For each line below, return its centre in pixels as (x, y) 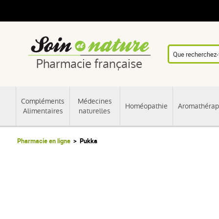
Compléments (43, 101)
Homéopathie (146, 106)
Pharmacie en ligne (44, 141)
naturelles (95, 111)
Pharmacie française (89, 64)
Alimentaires (43, 111)
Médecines (95, 101)
